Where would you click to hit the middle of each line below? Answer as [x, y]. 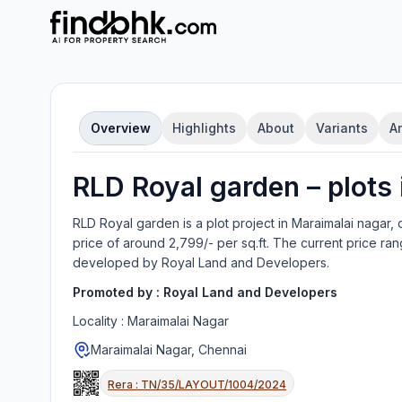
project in [258, 223]
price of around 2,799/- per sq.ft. [171, 243]
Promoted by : [118, 292]
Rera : [124, 385]
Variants [342, 128]
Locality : [100, 321]
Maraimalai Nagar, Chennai [169, 350]
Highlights [204, 128]
